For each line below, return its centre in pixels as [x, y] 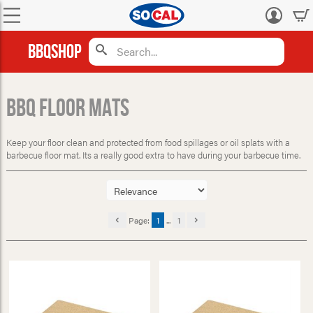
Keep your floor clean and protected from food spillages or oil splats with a [148, 143]
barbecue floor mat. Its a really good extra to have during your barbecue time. [153, 155]
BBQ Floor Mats [67, 108]
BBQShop [55, 52]
